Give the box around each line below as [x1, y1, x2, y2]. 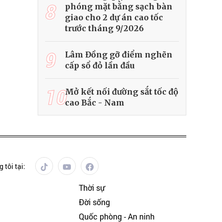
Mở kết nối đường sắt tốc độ [65, 87, 178, 97]
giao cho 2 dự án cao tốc [65, 12, 163, 23]
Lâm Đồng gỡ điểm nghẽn [65, 50, 172, 60]
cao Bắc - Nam [65, 98, 124, 108]
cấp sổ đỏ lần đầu [65, 60, 135, 71]
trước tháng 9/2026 [65, 23, 144, 34]
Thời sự [78, 182, 105, 193]
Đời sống [78, 197, 110, 208]
